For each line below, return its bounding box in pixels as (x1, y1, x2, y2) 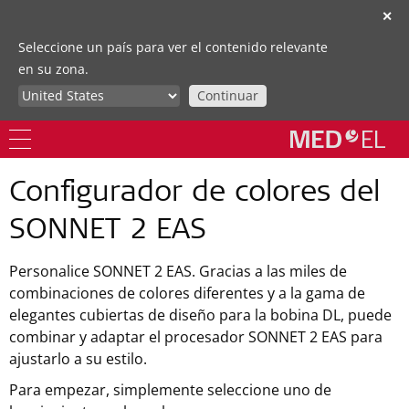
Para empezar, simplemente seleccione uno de (9, 380, 331, 400)
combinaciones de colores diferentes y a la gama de (9, 283, 365, 303)
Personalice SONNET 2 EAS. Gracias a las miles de (9, 261, 347, 281)
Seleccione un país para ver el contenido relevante (18, 38, 328, 56)
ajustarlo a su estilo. (9, 349, 147, 369)
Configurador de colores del (9, 180, 380, 209)
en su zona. (18, 60, 89, 78)
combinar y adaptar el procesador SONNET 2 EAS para (9, 327, 383, 347)
